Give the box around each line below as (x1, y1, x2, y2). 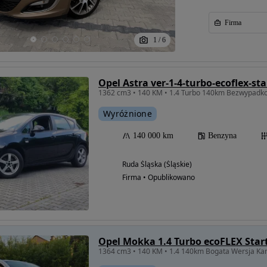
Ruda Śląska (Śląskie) (122, 159, 192, 169)
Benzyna (208, 131, 237, 140)
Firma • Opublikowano (122, 172, 195, 182)
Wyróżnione (103, 107, 152, 119)
